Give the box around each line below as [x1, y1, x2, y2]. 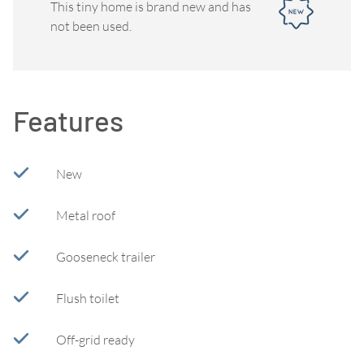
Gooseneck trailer [56, 249, 155, 265]
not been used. [50, 17, 132, 34]
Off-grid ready [56, 331, 135, 348]
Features [13, 103, 123, 137]
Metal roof [56, 207, 115, 223]
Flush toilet [56, 290, 119, 306]
